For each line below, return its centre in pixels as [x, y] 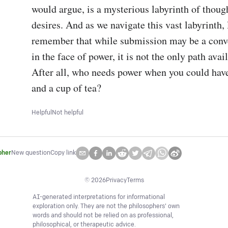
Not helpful [68, 113]
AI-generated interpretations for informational [99, 197]
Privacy [116, 180]
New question [31, 153]
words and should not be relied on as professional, [103, 216]
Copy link [63, 153]
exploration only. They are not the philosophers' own [106, 206]
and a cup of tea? [66, 88]
